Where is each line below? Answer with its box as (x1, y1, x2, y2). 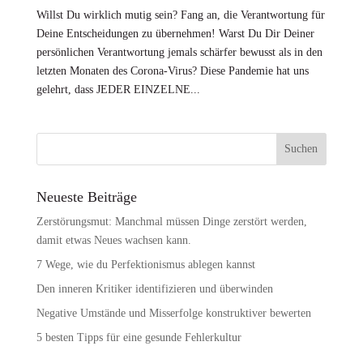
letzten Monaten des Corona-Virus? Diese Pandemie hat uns (36, 64, 309, 77)
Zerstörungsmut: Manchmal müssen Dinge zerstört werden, (36, 215, 307, 228)
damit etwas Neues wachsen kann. (36, 233, 191, 246)
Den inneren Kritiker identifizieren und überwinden (36, 282, 273, 295)
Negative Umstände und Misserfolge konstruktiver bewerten (36, 306, 311, 319)
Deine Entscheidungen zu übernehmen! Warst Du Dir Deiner (36, 27, 314, 40)
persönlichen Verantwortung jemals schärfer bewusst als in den (36, 45, 322, 58)
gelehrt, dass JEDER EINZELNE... (36, 83, 200, 96)
